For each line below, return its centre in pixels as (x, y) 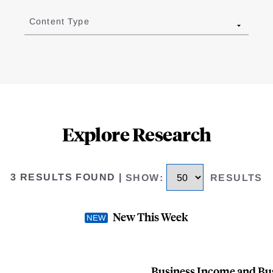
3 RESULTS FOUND (63, 177)
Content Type (59, 22)
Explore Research (136, 134)
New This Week (151, 216)
